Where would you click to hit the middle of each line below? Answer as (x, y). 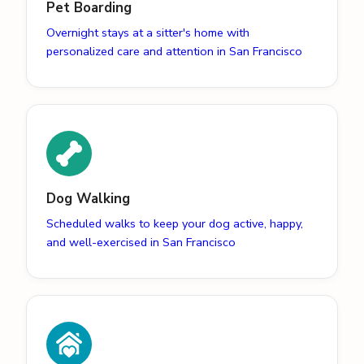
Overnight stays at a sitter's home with (148, 33)
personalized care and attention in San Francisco (174, 52)
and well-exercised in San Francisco (141, 243)
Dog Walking (88, 199)
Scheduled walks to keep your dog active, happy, (175, 224)
